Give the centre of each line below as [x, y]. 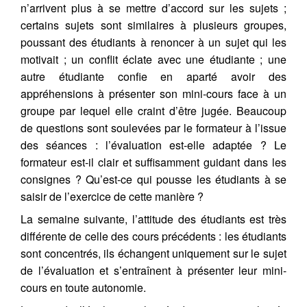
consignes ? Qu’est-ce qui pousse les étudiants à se [153, 179]
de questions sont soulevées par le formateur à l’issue [153, 128]
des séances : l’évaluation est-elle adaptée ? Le [153, 145]
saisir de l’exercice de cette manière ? [112, 196]
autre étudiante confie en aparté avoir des [153, 76]
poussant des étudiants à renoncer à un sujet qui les [153, 42]
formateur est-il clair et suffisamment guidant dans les [153, 162]
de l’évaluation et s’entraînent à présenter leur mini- [153, 270]
